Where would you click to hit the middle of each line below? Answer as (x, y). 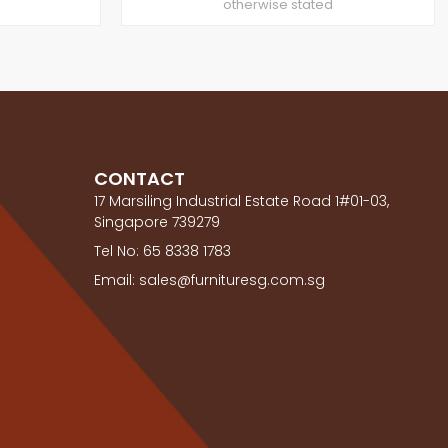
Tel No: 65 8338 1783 (163, 251)
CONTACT (140, 179)
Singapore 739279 (157, 222)
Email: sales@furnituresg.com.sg (210, 280)
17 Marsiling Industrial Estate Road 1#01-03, (242, 201)
